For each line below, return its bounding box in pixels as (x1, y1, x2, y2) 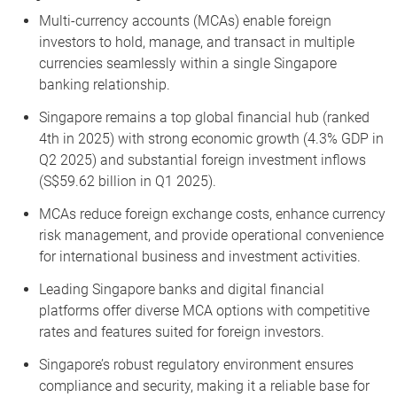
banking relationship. (39, 75, 170, 93)
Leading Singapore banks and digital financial (39, 280, 324, 298)
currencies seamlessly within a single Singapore (39, 54, 337, 72)
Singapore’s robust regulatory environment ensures (39, 355, 354, 373)
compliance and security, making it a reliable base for (39, 377, 370, 394)
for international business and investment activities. (39, 247, 361, 265)
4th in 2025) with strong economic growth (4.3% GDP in (39, 129, 384, 147)
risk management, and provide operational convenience (39, 226, 384, 244)
